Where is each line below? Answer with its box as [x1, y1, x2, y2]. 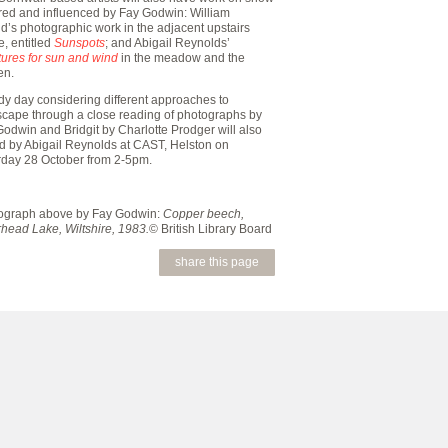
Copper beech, [163, 207, 245, 221]
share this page [175, 255, 259, 269]
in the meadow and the [121, 51, 246, 65]
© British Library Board [149, 222, 273, 236]
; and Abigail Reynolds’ [105, 36, 231, 50]
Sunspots [54, 36, 106, 50]
